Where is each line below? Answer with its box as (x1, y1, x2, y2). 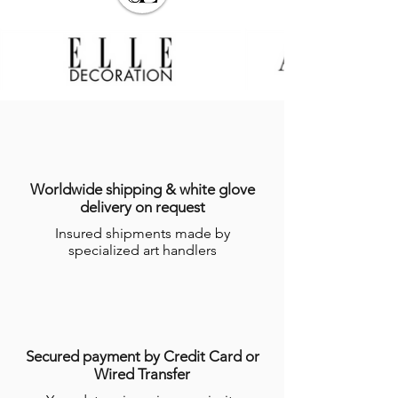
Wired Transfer (94, 365, 190, 383)
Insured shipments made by (54, 225, 230, 242)
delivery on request (79, 198, 205, 216)
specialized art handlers (68, 242, 217, 259)
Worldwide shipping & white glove (29, 180, 255, 198)
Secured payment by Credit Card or (25, 347, 259, 365)
